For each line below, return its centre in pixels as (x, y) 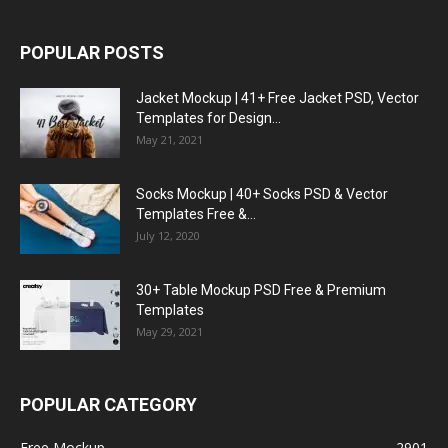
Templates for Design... (208, 118)
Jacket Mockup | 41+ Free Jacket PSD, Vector (277, 98)
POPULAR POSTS (92, 52)
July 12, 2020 (168, 235)
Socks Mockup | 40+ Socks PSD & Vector (262, 194)
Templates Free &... (196, 214)
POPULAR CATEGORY (108, 404)
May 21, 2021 (169, 139)
